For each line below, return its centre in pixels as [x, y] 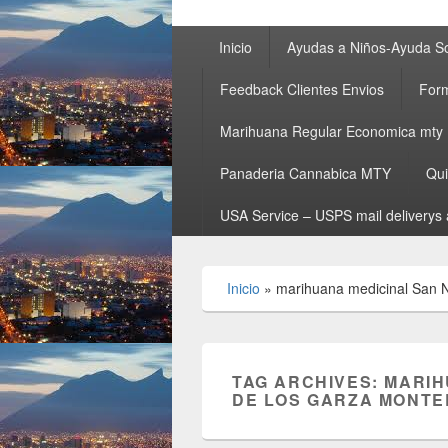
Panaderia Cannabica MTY [305, 173]
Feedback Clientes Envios [301, 89]
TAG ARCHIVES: [308, 381]
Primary [198, 35]
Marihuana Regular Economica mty [331, 131]
